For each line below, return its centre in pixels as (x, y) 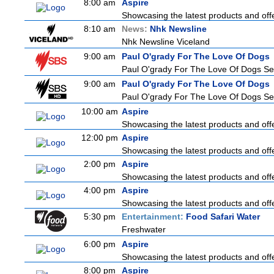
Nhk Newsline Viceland (166, 42)
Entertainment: (154, 217)
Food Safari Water (223, 217)
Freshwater (144, 229)
